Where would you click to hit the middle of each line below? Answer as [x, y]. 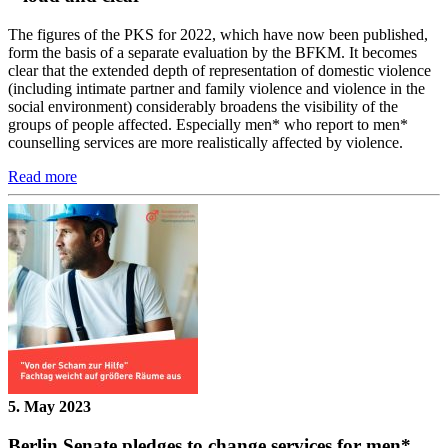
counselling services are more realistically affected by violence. [205, 143]
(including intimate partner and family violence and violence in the [216, 89]
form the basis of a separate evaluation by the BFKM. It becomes [212, 53]
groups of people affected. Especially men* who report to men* [208, 125]
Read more [42, 177]
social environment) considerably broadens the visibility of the [203, 107]
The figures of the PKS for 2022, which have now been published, [218, 35]
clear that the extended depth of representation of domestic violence [219, 71]
